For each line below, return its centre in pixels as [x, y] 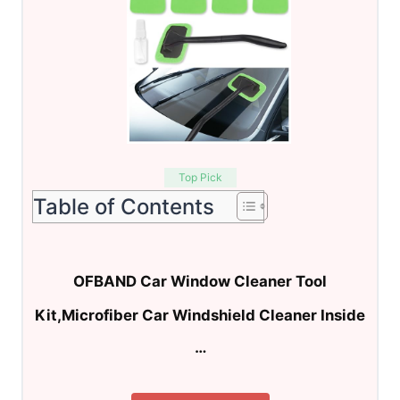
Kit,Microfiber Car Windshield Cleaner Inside [200, 315]
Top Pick [200, 177]
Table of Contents [124, 206]
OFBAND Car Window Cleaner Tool [200, 282]
